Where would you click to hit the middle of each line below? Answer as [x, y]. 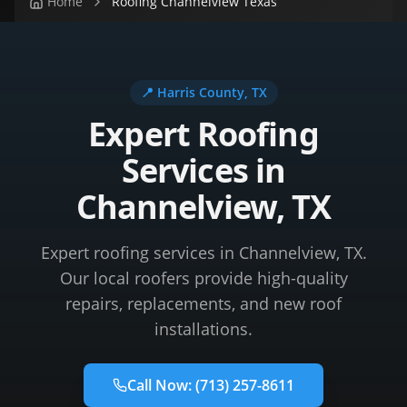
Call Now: [161, 385]
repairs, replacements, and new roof [203, 303]
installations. [203, 329]
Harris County [200, 92]
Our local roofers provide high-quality [203, 278]
